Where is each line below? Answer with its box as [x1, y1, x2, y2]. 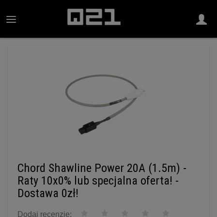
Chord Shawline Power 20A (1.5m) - [17, 161, 186, 175]
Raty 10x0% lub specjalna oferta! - [17, 173, 179, 187]
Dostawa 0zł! [17, 186, 78, 200]
